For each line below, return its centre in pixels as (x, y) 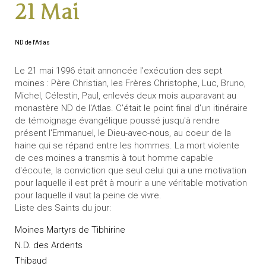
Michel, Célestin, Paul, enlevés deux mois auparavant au (126, 96)
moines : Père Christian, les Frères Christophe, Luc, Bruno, (130, 83)
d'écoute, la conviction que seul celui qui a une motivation (131, 171)
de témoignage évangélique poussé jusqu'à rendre (117, 121)
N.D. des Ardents (49, 245)
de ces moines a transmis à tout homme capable (114, 158)
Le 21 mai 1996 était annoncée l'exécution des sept (118, 71)
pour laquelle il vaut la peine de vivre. (88, 196)
